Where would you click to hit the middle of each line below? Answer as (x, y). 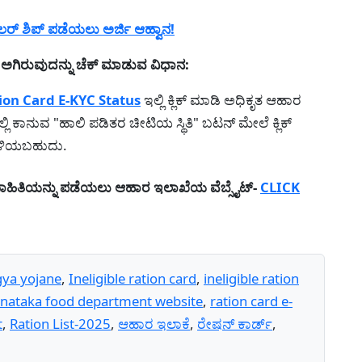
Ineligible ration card (133, 278)
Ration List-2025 (60, 323)
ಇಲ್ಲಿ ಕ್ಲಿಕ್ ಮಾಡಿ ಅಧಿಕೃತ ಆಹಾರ (221, 99)
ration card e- (251, 301)
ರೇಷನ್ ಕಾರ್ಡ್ (235, 323)
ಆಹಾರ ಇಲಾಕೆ (154, 323)
